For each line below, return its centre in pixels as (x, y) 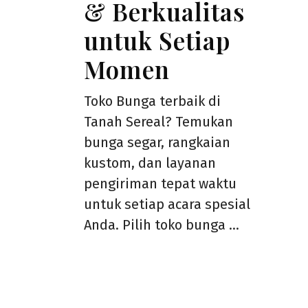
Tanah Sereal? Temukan (158, 122)
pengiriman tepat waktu (160, 184)
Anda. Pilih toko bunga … (162, 225)
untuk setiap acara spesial (167, 204)
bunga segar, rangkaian (157, 142)
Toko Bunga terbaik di (152, 101)
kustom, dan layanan (150, 163)
